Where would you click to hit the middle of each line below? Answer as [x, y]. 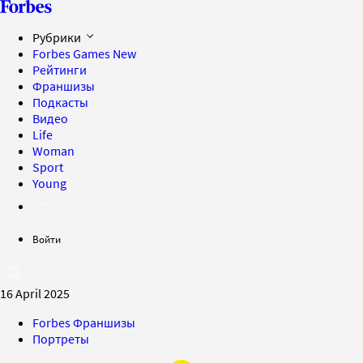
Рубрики [58, 37]
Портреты [61, 339]
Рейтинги [60, 70]
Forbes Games [73, 53]
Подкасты [60, 102]
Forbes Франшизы [84, 322]
